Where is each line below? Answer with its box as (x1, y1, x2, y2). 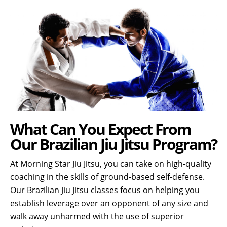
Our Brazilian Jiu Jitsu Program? (10, 134, 217, 155)
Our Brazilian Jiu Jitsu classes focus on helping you (10, 184, 200, 196)
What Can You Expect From (10, 119, 191, 140)
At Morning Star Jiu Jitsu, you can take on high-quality (10, 158, 211, 170)
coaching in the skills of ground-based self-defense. (10, 171, 205, 183)
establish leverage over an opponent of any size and (10, 198, 208, 209)
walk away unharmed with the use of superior (10, 211, 184, 222)
